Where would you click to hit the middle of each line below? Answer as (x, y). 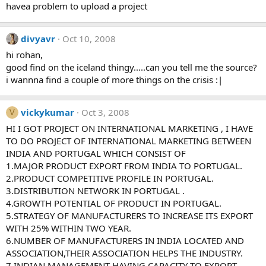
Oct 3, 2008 (105, 112)
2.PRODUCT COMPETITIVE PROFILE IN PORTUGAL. (110, 178)
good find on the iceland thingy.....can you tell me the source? (132, 67)
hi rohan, (24, 55)
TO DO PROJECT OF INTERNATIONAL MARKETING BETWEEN (129, 141)
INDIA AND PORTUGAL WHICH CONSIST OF (96, 153)
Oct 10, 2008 (89, 39)
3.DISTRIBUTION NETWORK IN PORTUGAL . (95, 191)
